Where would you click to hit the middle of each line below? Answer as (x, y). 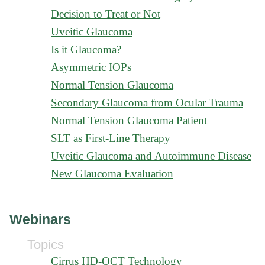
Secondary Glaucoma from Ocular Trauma (147, 103)
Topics (46, 245)
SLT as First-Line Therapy (111, 138)
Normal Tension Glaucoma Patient (129, 120)
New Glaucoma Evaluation (112, 174)
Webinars (40, 219)
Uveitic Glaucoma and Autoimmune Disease (151, 156)
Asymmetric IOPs (91, 67)
